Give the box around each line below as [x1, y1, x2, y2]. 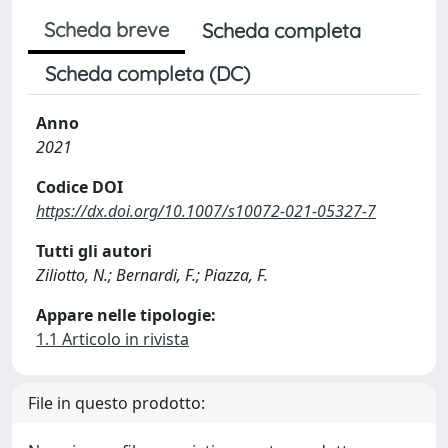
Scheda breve [44, 17, 169, 42]
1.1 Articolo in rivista [36, 328, 189, 350]
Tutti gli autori [36, 240, 152, 262]
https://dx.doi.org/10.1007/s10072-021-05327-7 [36, 200, 376, 222]
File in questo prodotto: [28, 392, 205, 414]
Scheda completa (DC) [45, 61, 250, 86]
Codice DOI [36, 176, 123, 198]
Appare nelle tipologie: [36, 304, 216, 326]
